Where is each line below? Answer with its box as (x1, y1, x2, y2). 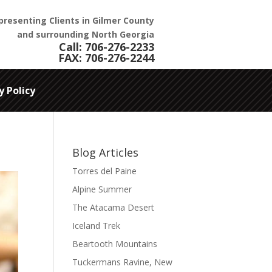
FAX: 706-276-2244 (58, 50, 155, 65)
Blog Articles (72, 145, 139, 160)
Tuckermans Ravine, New (72, 256, 173, 268)
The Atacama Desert (72, 202, 155, 213)
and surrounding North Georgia (17, 29, 155, 40)
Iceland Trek (72, 220, 121, 231)
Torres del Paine (72, 165, 137, 177)
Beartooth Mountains (72, 238, 158, 250)
